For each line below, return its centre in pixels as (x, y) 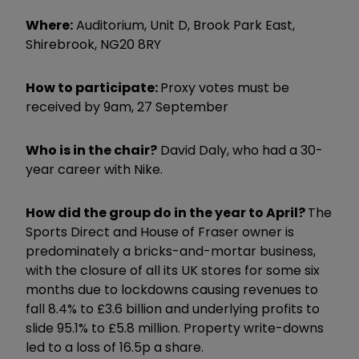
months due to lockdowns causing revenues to (172, 289)
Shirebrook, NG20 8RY (93, 44)
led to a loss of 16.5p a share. (115, 347)
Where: (49, 25)
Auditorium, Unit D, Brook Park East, (184, 25)
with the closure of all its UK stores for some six (173, 270)
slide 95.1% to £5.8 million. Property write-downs (175, 328)
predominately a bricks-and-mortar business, (171, 251)
